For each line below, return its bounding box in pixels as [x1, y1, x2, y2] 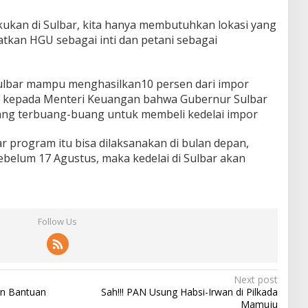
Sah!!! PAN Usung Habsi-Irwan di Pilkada [100, 285, 278, 298]
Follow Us [38, 214, 78, 228]
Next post [233, 272, 278, 286]
